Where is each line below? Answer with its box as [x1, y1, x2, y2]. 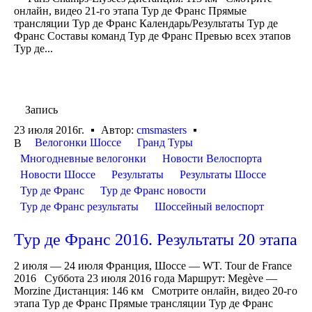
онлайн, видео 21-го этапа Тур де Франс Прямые [14, 4, 247, 17]
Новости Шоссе [20, 169, 95, 181]
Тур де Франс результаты [20, 201, 139, 213]
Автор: [101, 124, 136, 136]
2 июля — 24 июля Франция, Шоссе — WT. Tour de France [14, 260, 292, 272]
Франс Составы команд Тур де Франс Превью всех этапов [14, 29, 291, 42]
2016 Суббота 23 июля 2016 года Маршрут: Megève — [14, 272, 277, 285]
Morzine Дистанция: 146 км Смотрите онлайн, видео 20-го [14, 285, 297, 297]
